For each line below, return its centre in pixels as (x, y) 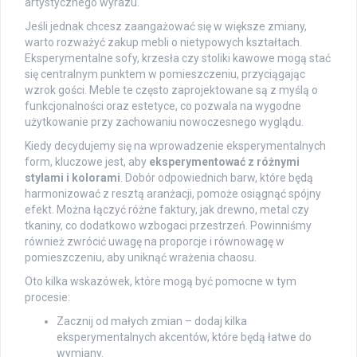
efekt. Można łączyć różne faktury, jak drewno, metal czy (167, 210)
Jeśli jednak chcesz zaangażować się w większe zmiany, (166, 27)
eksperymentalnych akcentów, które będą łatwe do (184, 337)
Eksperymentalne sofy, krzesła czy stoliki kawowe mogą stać (178, 59)
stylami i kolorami (73, 178)
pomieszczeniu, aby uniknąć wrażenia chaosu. (141, 258)
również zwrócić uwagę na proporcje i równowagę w (155, 242)
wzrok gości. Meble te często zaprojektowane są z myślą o (171, 90)
